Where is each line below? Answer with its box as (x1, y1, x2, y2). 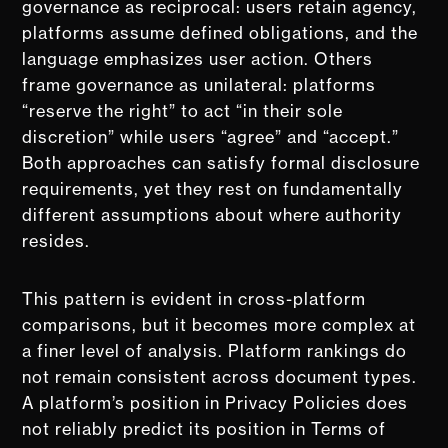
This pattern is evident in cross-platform (22, 288, 367, 309)
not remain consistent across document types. (22, 366, 418, 387)
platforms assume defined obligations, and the (22, 22, 419, 43)
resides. (22, 230, 91, 251)
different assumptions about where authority (22, 204, 403, 225)
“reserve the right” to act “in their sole (22, 100, 344, 121)
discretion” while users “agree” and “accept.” (22, 126, 400, 147)
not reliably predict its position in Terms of (22, 418, 387, 439)
